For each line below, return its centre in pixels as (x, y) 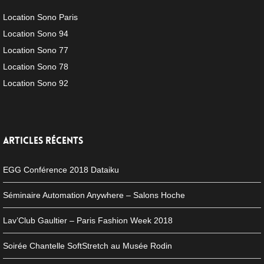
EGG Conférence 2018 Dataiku (61, 170)
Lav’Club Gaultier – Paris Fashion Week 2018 (88, 220)
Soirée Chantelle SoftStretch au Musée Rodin (88, 246)
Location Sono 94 (36, 34)
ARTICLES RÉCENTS (43, 141)
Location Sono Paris (40, 17)
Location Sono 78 (36, 67)
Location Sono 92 (36, 83)
